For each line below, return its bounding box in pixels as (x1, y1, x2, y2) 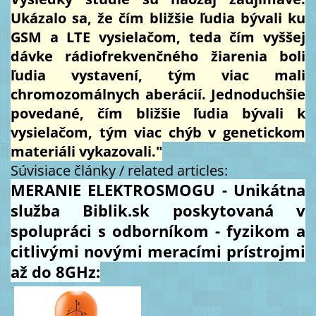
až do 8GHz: (10, 261, 100, 283)
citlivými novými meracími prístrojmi (10, 241, 306, 262)
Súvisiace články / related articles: (10, 161, 228, 181)
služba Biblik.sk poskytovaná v (10, 200, 306, 221)
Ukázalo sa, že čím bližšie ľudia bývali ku (10, 8, 306, 28)
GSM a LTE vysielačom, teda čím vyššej (10, 28, 306, 47)
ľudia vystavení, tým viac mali (10, 66, 306, 85)
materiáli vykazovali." (10, 142, 162, 162)
